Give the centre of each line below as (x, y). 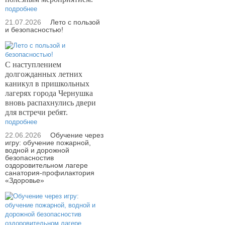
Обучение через (77, 135)
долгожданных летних (44, 74)
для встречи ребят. (36, 112)
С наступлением (33, 65)
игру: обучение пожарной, (48, 143)
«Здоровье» (25, 180)
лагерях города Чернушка (49, 93)
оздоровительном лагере (46, 165)
